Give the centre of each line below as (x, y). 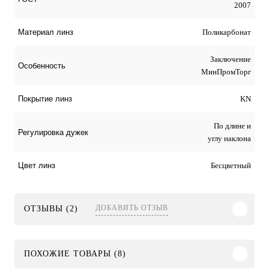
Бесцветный (231, 165)
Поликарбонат (227, 32)
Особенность (42, 65)
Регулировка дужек (53, 132)
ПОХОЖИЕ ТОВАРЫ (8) (75, 253)
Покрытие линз (45, 98)
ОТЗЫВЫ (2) (53, 208)
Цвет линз (37, 165)
